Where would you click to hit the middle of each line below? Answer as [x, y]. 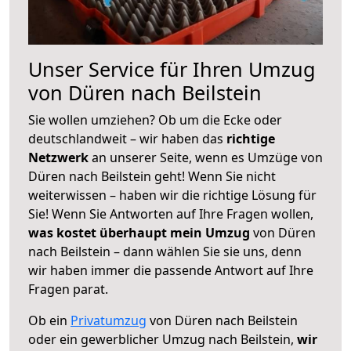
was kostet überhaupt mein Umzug [139, 232]
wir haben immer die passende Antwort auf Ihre [171, 270]
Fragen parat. [68, 289]
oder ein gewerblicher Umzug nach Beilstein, [163, 339]
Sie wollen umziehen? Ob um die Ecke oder [155, 119]
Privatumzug [109, 320]
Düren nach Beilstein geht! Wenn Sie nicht [152, 176]
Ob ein [49, 320]
